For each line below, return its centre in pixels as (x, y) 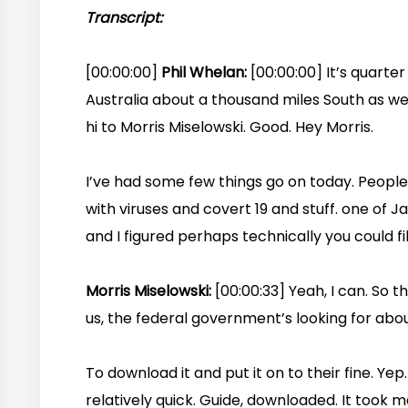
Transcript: (124, 18)
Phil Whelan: (206, 73)
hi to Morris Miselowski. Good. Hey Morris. (229, 127)
